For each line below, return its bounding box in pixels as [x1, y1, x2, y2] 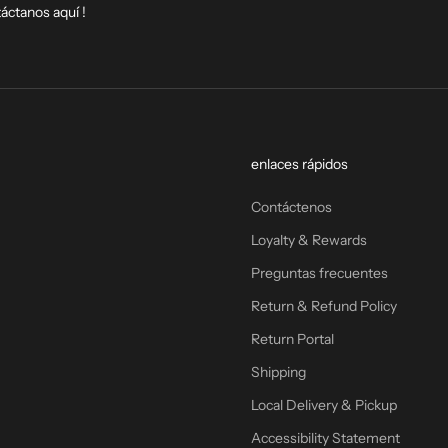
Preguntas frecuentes [251, 264, 388, 283]
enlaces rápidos [251, 155, 348, 174]
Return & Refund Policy [251, 297, 397, 316]
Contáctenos [251, 198, 332, 217]
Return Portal [251, 330, 334, 349]
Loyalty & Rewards [251, 231, 367, 250]
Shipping [251, 363, 306, 382]
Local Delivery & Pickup [251, 396, 397, 415]
